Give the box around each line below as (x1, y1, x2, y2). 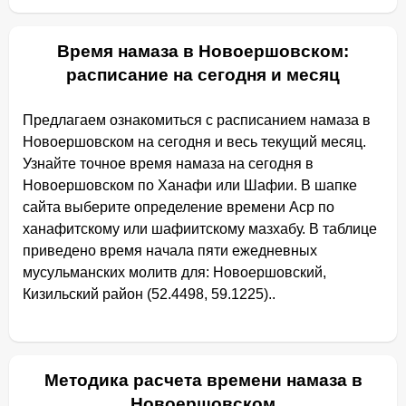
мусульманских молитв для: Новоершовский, (23, 265, 326, 280)
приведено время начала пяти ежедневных (23, 243, 317, 258)
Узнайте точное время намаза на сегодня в (23, 156, 314, 171)
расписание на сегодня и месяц (66, 65, 340, 84)
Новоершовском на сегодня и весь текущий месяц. (23, 134, 366, 150)
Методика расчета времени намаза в (43, 371, 362, 390)
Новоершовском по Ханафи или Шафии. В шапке (23, 178, 357, 193)
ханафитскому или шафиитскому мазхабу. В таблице (23, 221, 377, 237)
